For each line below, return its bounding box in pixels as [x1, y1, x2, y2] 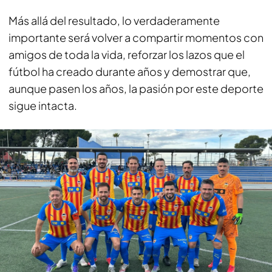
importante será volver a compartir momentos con [8, 30, 263, 44]
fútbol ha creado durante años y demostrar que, [8, 64, 251, 78]
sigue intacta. [8, 98, 77, 112]
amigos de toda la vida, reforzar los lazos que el [8, 47, 245, 61]
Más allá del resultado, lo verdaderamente [8, 13, 220, 27]
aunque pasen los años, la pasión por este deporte [8, 81, 263, 95]
